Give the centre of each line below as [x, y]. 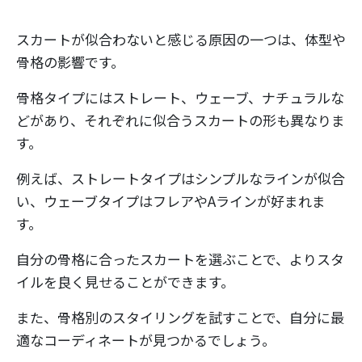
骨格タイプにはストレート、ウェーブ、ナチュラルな [180, 98]
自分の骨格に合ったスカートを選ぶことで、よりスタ [180, 259]
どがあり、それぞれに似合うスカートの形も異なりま [181, 120]
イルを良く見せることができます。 [125, 282]
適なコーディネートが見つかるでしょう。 [146, 340]
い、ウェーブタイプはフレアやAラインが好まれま [171, 201]
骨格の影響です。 [70, 62]
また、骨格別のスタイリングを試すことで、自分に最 [180, 318]
